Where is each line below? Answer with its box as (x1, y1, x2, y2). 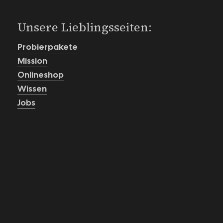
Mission (17, 55, 47, 66)
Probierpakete (17, 41, 78, 52)
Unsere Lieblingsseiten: (17, 19, 152, 35)
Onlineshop (17, 69, 64, 80)
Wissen (17, 83, 47, 94)
